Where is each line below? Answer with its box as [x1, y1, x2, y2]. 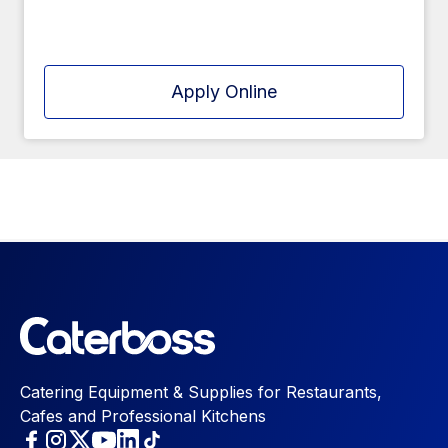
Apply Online [171, 81, 277, 102]
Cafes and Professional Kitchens [20, 406, 266, 426]
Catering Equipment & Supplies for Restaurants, [20, 382, 382, 402]
